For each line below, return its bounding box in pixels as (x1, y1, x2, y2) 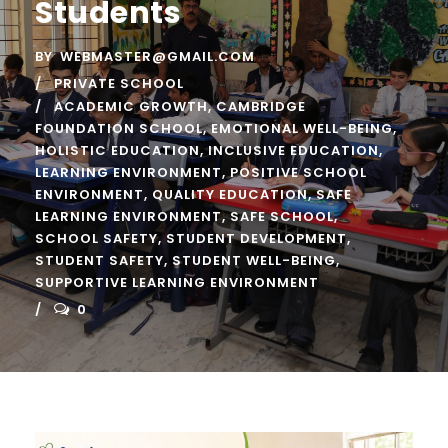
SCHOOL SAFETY (35, 229, 158, 248)
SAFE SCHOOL (230, 207, 334, 226)
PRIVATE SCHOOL (54, 74, 184, 93)
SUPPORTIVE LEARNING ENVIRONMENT (35, 273, 319, 292)
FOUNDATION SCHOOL (35, 119, 203, 138)
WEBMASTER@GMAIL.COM (60, 47, 255, 66)
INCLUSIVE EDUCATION (208, 141, 379, 160)
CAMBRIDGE (216, 97, 306, 116)
